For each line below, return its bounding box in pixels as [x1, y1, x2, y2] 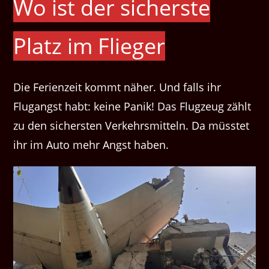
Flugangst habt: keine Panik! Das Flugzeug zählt [13, 98, 252, 113]
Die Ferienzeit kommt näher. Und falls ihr [13, 79, 222, 94]
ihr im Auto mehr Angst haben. [13, 137, 172, 152]
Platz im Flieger [13, 31, 166, 61]
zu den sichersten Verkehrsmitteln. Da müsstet [13, 118, 250, 133]
